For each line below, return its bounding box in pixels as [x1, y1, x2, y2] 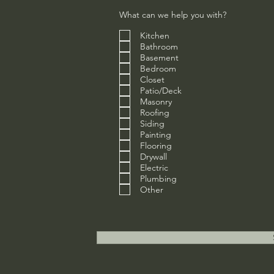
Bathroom [139, 41, 178, 52]
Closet [139, 74, 165, 85]
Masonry [139, 96, 172, 107]
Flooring [139, 140, 172, 151]
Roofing [139, 107, 169, 118]
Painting [139, 129, 171, 140]
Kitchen [139, 30, 169, 41]
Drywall [139, 151, 167, 162]
